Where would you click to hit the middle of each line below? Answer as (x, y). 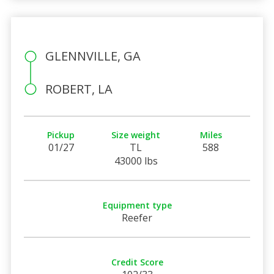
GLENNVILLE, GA (93, 56)
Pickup (61, 135)
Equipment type (137, 205)
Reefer (137, 217)
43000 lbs (136, 161)
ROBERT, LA (79, 89)
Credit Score (137, 262)
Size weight (136, 135)
